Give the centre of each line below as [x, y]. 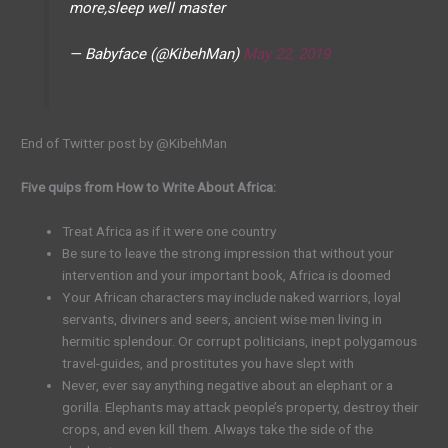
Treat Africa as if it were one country [169, 230]
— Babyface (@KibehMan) [155, 54]
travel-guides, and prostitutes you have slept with [208, 362]
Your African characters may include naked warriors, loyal [232, 296]
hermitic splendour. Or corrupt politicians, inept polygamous [240, 340]
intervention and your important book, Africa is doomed [227, 274]
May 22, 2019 [286, 54]
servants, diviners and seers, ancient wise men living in [222, 318]
